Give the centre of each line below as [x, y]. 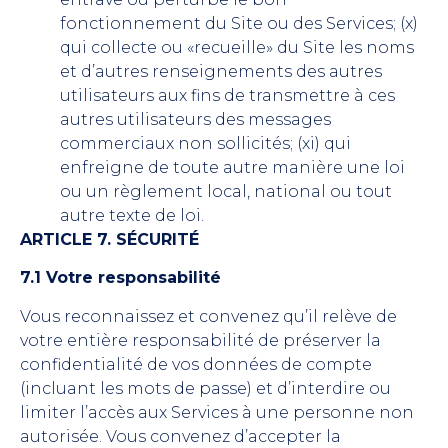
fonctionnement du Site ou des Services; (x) [239, 24]
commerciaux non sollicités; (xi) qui [205, 144]
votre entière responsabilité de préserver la [200, 340]
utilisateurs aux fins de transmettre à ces [227, 96]
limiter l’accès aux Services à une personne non [217, 412]
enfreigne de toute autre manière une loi [232, 168]
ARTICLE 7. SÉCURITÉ [109, 240]
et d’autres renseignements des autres [221, 72]
